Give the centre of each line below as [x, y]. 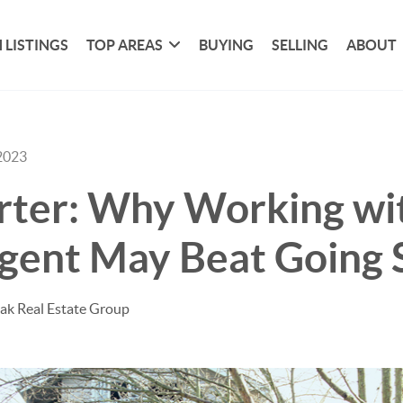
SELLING [300, 45]
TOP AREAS [125, 45]
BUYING [227, 45]
